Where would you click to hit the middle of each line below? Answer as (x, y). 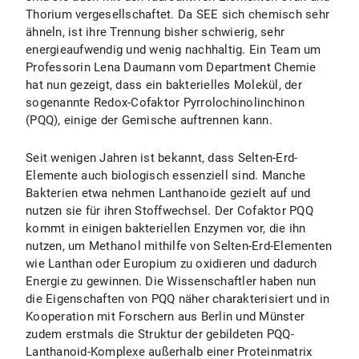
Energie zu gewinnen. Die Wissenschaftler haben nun (171, 281)
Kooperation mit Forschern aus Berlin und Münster (165, 317)
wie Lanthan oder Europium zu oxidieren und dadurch (171, 264)
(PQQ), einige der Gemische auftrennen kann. (149, 120)
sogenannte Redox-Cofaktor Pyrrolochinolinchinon (165, 103)
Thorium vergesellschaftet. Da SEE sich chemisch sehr (177, 14)
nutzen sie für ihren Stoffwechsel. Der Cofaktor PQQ (169, 211)
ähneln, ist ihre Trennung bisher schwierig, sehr (155, 32)
